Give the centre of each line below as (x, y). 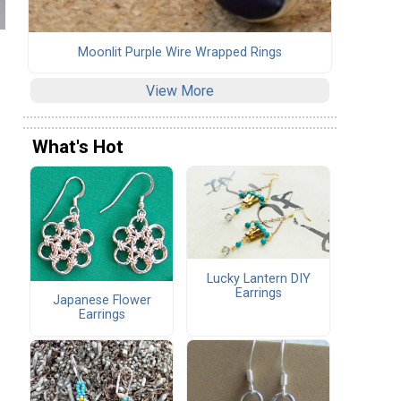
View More (180, 90)
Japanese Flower (102, 301)
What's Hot (78, 147)
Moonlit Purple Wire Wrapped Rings (180, 52)
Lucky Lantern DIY (258, 278)
